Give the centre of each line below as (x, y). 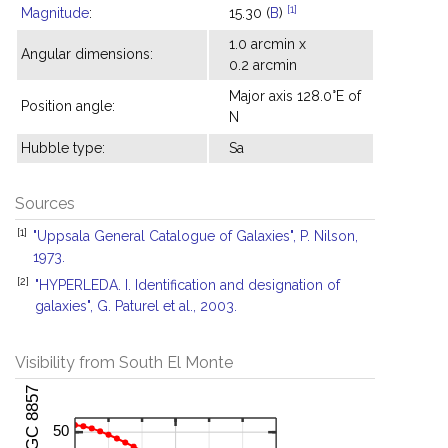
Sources (45, 203)
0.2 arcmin (263, 65)
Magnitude (55, 13)
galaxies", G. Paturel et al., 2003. (136, 306)
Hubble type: (63, 148)
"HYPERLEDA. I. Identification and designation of (187, 285)
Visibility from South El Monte (124, 362)
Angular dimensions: (87, 54)
